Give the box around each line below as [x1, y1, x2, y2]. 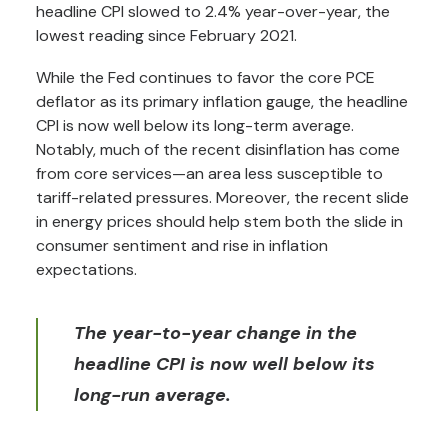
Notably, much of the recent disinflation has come [36, 139, 400, 160]
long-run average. [74, 383, 231, 407]
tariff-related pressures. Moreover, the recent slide [36, 187, 409, 208]
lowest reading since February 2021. [36, 25, 297, 46]
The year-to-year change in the [74, 321, 357, 345]
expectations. [36, 259, 137, 280]
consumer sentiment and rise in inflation [36, 235, 328, 256]
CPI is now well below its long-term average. [36, 115, 354, 136]
